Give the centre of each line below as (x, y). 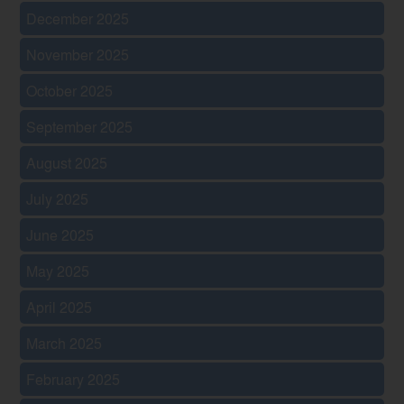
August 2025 (67, 162)
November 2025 (78, 54)
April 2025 (60, 307)
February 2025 (73, 379)
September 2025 (80, 126)
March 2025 (64, 343)
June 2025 (60, 234)
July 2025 (58, 198)
